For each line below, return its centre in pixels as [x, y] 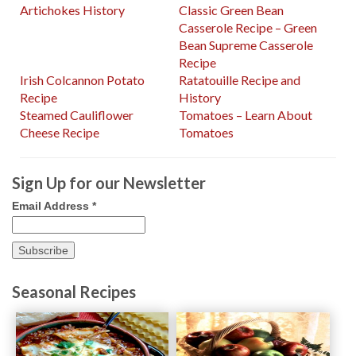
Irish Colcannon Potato [82, 80]
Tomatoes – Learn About [246, 115]
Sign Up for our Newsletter [109, 183]
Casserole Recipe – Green [248, 28]
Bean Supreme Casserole [246, 45]
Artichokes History [72, 10]
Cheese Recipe [60, 133]
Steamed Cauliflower [77, 115]
